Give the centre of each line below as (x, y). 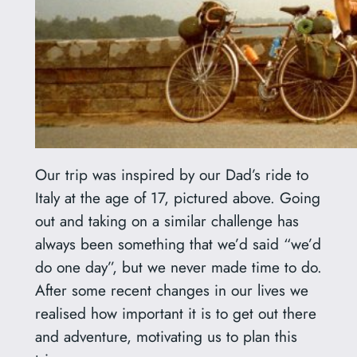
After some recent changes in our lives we (171, 290)
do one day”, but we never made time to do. (178, 267)
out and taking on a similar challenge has (167, 221)
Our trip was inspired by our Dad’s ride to (171, 175)
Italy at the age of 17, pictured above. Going (177, 198)
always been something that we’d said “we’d (178, 244)
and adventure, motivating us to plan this (166, 337)
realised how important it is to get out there (175, 314)
